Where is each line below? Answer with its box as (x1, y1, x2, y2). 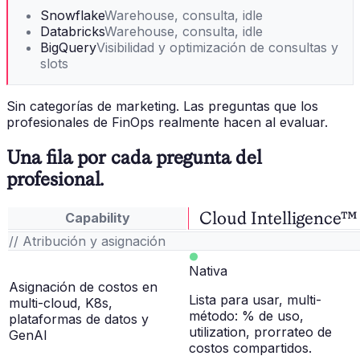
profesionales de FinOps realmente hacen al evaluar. (6, 114, 328, 131)
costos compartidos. (189, 340, 312, 357)
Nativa (189, 263, 227, 280)
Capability (64, 210, 130, 227)
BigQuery (40, 39, 96, 56)
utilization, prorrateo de (189, 324, 332, 341)
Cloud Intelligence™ (198, 208, 357, 229)
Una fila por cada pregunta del (6, 146, 262, 169)
